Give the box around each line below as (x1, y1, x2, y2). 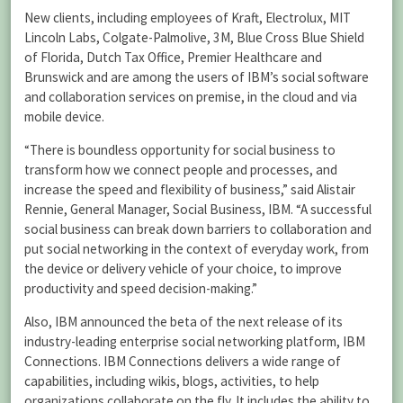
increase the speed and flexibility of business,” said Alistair (24, 181, 355, 199)
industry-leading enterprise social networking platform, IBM (24, 333, 365, 351)
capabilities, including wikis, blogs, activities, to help (24, 372, 319, 390)
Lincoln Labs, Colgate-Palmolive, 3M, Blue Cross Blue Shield (24, 28, 364, 46)
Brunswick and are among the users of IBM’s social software (24, 67, 369, 85)
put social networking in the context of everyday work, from (24, 240, 369, 258)
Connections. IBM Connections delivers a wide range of (24, 353, 341, 371)
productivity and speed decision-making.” (24, 280, 257, 298)
